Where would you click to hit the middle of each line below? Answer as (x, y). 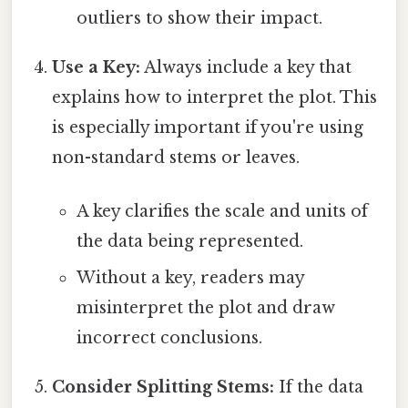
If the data (319, 387)
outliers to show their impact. (199, 18)
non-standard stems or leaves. (176, 157)
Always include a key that (246, 67)
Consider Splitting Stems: (163, 387)
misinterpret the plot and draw (205, 307)
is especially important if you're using (208, 127)
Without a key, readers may (190, 277)
